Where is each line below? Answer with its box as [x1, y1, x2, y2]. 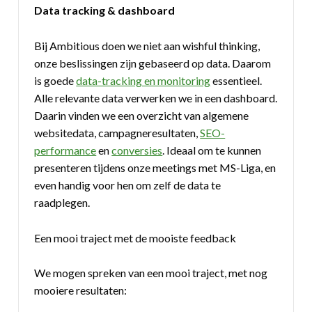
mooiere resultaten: [34, 283, 127, 297]
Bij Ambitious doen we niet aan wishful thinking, [34, 38, 260, 52]
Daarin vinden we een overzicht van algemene [34, 108, 249, 122]
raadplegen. [34, 195, 91, 209]
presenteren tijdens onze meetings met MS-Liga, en [34, 160, 276, 174]
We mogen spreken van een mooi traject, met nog [34, 266, 268, 280]
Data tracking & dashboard [34, 3, 175, 17]
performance [34, 143, 97, 157]
